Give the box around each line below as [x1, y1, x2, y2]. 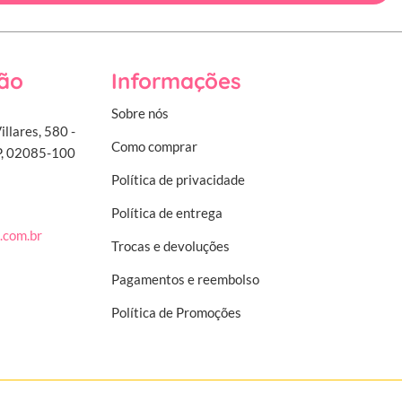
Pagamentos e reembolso [111, 271, 259, 288]
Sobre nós [111, 105, 169, 122]
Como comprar [111, 138, 197, 155]
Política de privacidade [111, 171, 245, 188]
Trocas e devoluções [111, 238, 230, 255]
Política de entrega [111, 205, 223, 222]
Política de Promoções [111, 304, 241, 321]
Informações [111, 67, 241, 95]
